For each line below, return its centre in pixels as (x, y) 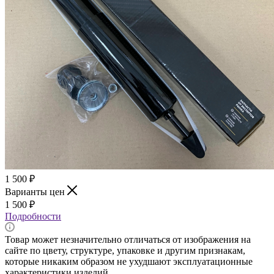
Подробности (33, 216)
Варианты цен (36, 191)
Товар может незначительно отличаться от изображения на (128, 239)
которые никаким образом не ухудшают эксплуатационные (129, 261)
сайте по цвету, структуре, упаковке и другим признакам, (125, 250)
